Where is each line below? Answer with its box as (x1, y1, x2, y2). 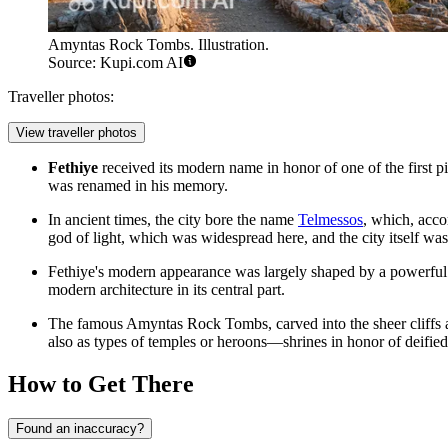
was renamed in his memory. (48, 177, 228, 195)
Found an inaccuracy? (16, 421, 144, 437)
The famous (48, 315, 126, 333)
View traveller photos (16, 125, 137, 141)
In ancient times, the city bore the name (48, 211, 298, 229)
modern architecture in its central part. (48, 281, 285, 299)
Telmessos (298, 211, 363, 229)
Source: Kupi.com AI (48, 54, 183, 72)
